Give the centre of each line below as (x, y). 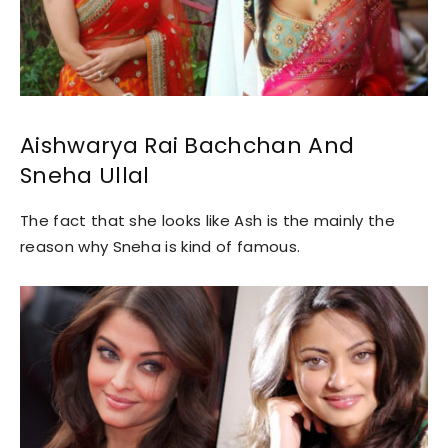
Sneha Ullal (85, 175)
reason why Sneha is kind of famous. (160, 246)
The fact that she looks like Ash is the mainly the (208, 220)
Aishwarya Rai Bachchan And (187, 145)
